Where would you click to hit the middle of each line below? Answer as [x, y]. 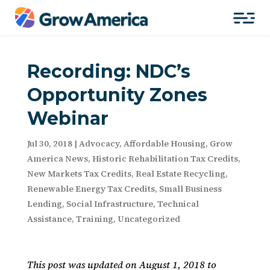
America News [57, 159]
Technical [178, 204]
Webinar [67, 118]
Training [94, 219]
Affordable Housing [164, 143]
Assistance [49, 219]
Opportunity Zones [117, 95]
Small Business [190, 189]
